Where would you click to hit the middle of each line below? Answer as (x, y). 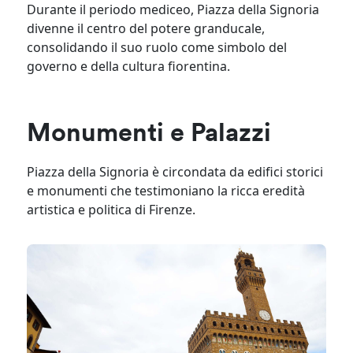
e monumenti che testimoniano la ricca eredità (166, 190)
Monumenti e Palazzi (149, 134)
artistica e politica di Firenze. (111, 209)
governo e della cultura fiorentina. (129, 66)
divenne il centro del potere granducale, (146, 28)
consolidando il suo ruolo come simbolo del (157, 47)
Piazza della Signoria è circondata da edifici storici (175, 171)
